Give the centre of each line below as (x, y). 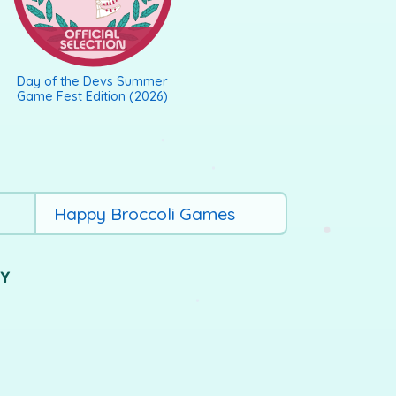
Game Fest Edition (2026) (93, 96)
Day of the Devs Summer (93, 81)
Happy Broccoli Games (144, 213)
